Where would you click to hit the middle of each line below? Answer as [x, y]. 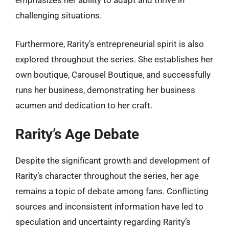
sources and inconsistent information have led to [109, 207]
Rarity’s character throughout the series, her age [107, 176]
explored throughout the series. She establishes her [114, 59]
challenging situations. [59, 15]
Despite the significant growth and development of [113, 161]
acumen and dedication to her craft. [84, 105]
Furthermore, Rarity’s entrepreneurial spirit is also [110, 44]
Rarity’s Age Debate [77, 134]
